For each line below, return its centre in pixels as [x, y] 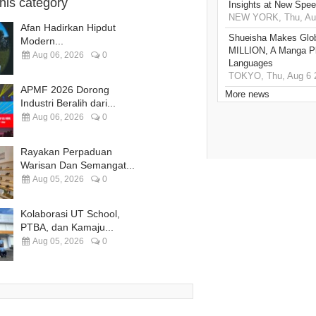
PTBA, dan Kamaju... [67, 227]
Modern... [42, 41]
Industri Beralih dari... [68, 103]
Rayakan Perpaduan [66, 151]
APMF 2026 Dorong [65, 89]
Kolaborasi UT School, [70, 213]
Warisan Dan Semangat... [78, 165]
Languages [251, 63]
